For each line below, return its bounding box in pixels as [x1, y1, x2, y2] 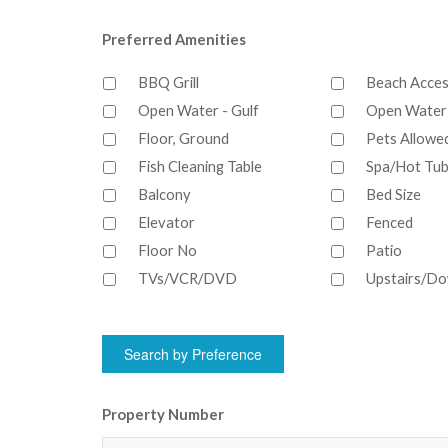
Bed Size [366, 185, 421, 204]
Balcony [138, 185, 191, 204]
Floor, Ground [138, 129, 229, 148]
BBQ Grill [138, 73, 199, 92]
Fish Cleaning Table [138, 157, 262, 176]
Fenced [366, 213, 413, 232]
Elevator [138, 213, 195, 232]
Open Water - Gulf [138, 101, 259, 120]
